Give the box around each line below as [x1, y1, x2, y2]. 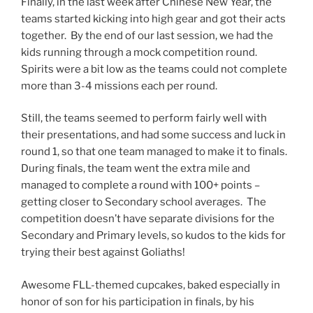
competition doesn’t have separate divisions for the [21, 212, 275, 226]
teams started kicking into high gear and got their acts [21, 12, 286, 25]
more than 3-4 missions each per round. [21, 79, 217, 92]
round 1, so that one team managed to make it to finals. [21, 145, 289, 159]
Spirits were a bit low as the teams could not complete [21, 62, 287, 75]
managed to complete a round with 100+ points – [21, 179, 260, 192]
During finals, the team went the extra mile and [21, 162, 250, 175]
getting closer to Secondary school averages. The [21, 196, 266, 209]
